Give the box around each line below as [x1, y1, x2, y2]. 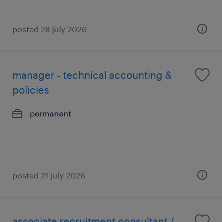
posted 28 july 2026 [12, 24, 87, 34]
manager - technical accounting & [12, 69, 172, 81]
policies [12, 84, 49, 96]
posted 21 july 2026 [12, 170, 85, 180]
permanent [30, 109, 71, 118]
